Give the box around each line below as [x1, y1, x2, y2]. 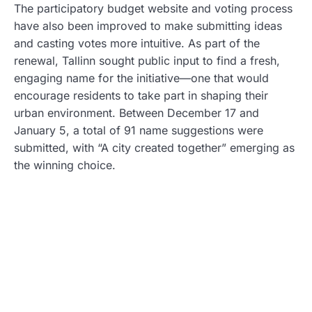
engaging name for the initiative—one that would [14, 71, 269, 86]
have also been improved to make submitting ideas [14, 19, 282, 33]
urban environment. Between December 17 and [14, 106, 259, 120]
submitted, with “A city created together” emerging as [14, 141, 295, 155]
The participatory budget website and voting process [14, 1, 292, 16]
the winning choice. [14, 158, 116, 173]
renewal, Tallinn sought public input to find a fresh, [14, 54, 280, 68]
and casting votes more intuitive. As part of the [14, 36, 260, 51]
